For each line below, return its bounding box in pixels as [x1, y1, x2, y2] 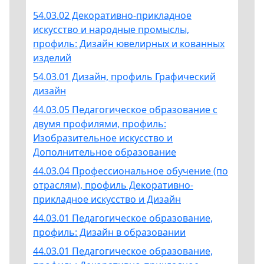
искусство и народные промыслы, [33, 22, 189, 36]
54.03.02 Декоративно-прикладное [33, 8, 192, 22]
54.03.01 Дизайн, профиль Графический [33, 70, 216, 83]
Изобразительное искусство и [33, 131, 173, 144]
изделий [33, 51, 71, 64]
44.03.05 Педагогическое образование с [33, 103, 217, 116]
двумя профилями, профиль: [33, 117, 166, 130]
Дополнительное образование [33, 145, 176, 159]
